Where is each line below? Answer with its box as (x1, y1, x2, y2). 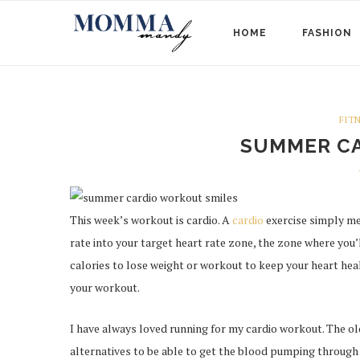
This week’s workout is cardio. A (70, 212, 232, 227)
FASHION (302, 27, 352, 39)
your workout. (70, 280, 140, 295)
